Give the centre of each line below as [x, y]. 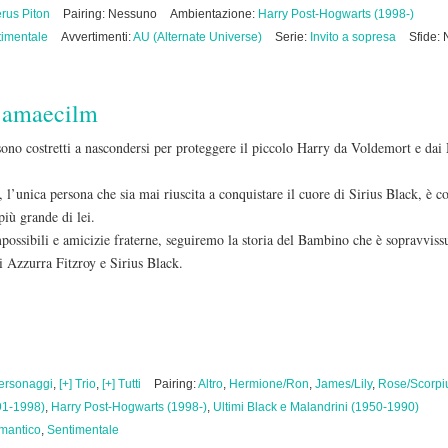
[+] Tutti [121, 384]
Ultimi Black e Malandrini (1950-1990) [316, 407]
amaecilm [50, 113]
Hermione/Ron [269, 384]
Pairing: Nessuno [110, 14]
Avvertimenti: [97, 37]
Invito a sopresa [353, 37]
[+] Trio [77, 384]
